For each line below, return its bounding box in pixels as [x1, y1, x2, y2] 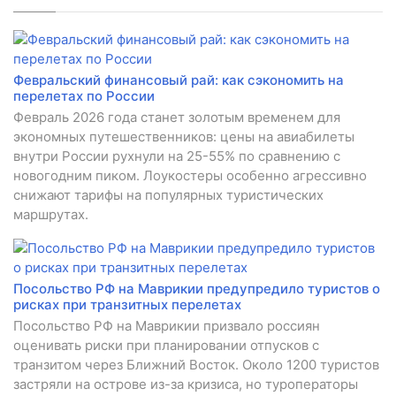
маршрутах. [13, 206, 88, 224]
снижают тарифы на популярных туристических [13, 187, 324, 204]
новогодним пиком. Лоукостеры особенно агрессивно [13, 167, 367, 185]
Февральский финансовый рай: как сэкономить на [13, 72, 344, 89]
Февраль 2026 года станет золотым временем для [13, 109, 340, 126]
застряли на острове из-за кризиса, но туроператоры [13, 376, 358, 393]
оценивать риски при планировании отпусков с [13, 337, 319, 354]
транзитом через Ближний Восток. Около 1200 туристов [13, 356, 379, 374]
